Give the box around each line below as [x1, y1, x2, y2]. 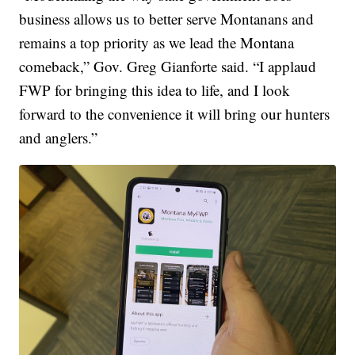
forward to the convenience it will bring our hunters [19, 104, 330, 124]
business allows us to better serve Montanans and [19, 9, 315, 29]
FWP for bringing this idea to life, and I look [19, 80, 291, 101]
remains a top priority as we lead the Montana [19, 32, 295, 53]
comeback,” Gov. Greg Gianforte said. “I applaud [19, 56, 317, 77]
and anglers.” [19, 128, 98, 148]
